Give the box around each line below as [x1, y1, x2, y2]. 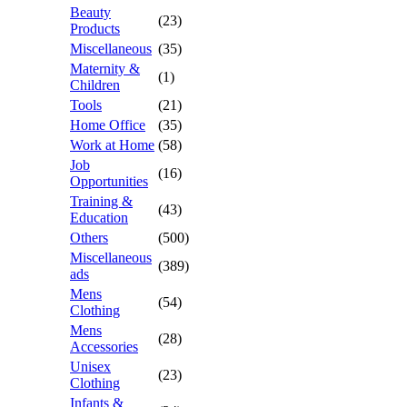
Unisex [70, 359, 111, 374]
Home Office [70, 117, 145, 133]
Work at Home [70, 137, 154, 153]
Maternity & [70, 61, 140, 76]
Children [70, 77, 120, 93]
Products [70, 21, 120, 36]
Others [70, 230, 108, 245]
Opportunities [70, 174, 148, 189]
